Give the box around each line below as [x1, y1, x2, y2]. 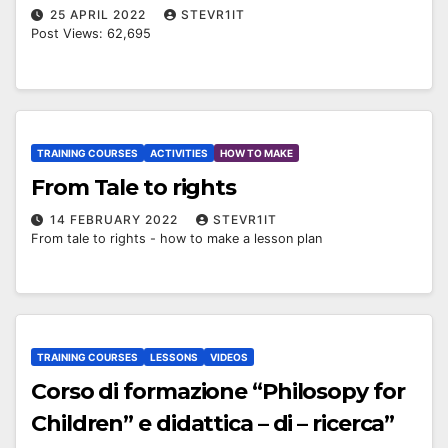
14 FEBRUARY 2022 [50, 211, 182, 227]
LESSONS [150, 351, 198, 364]
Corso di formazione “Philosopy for [31, 378, 405, 406]
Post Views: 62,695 [31, 26, 151, 42]
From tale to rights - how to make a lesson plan [31, 230, 322, 246]
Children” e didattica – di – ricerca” [31, 410, 395, 438]
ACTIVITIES [150, 146, 208, 159]
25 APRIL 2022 [50, 7, 150, 23]
